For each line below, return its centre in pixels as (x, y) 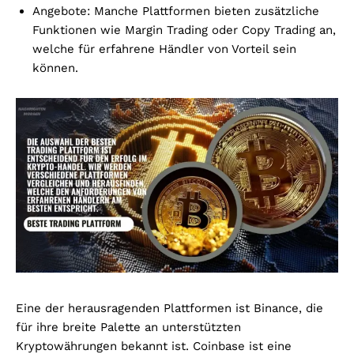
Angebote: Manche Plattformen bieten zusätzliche (176, 11)
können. (55, 68)
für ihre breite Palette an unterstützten (128, 327)
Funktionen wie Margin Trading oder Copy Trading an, (184, 30)
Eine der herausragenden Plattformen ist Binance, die (169, 308)
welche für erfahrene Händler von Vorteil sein (164, 49)
